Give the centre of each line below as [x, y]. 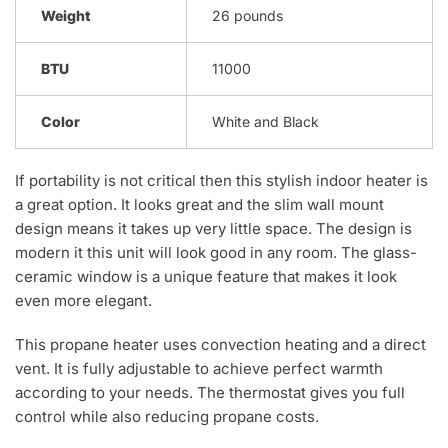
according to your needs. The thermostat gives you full [210, 392]
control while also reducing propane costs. [169, 416]
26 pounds [247, 15]
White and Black [265, 121]
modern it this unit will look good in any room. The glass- [216, 252]
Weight [66, 15]
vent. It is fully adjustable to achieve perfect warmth [199, 368]
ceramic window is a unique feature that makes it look [206, 276]
